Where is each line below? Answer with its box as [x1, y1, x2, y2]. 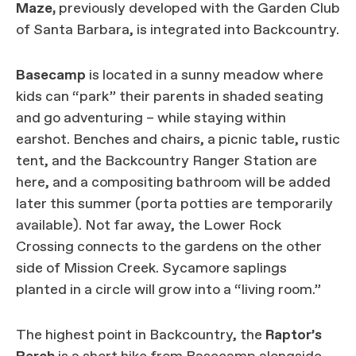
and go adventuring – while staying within [16, 109, 286, 128]
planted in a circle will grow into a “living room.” [16, 281, 324, 300]
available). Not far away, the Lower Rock [16, 216, 281, 235]
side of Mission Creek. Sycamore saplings [16, 259, 287, 278]
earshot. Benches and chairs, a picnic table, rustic [16, 130, 340, 149]
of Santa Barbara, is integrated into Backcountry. [16, 21, 339, 40]
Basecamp [16, 66, 86, 85]
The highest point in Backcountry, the [16, 326, 265, 345]
